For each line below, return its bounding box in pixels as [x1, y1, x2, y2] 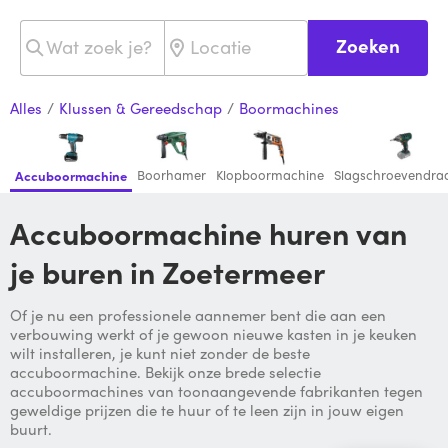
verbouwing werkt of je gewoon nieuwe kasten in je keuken [10, 323, 417, 346]
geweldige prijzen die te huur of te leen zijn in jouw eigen [10, 399, 404, 422]
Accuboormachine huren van [10, 211, 30, 255]
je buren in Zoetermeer [10, 250, 325, 294]
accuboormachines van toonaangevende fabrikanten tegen [10, 380, 423, 403]
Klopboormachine [216, 165, 324, 185]
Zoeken [335, 31, 400, 59]
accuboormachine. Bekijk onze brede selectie [10, 361, 321, 384]
